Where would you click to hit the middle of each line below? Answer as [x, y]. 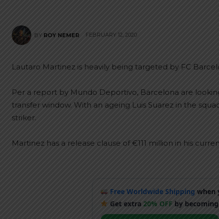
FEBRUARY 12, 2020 [111, 35]
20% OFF [158, 203]
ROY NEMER [61, 35]
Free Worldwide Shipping [153, 191]
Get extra [126, 203]
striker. [24, 118]
